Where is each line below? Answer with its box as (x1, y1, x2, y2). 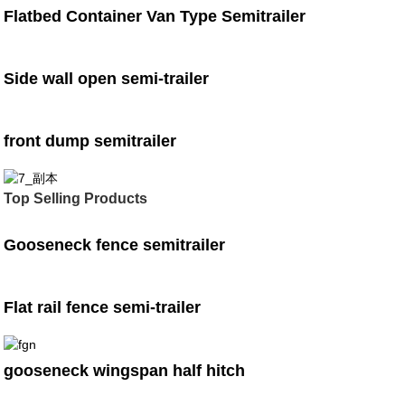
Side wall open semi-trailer (4, 70, 210, 89)
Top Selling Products (4, 191, 148, 207)
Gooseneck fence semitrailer (4, 236, 226, 255)
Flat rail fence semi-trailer (4, 298, 202, 317)
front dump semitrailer (4, 132, 177, 151)
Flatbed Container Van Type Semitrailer (4, 7, 306, 26)
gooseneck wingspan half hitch (4, 361, 246, 380)
